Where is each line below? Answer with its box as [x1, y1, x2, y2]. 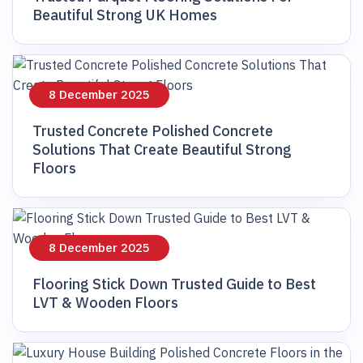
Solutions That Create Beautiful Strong [32, 140, 292, 160]
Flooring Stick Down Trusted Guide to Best [32, 275, 316, 294]
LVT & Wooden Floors [32, 293, 178, 313]
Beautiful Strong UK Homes [32, 6, 217, 25]
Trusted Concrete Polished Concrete [32, 122, 273, 141]
